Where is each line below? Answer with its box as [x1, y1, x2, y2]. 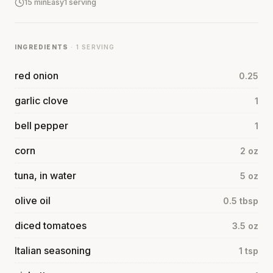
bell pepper [15, 119, 68, 132]
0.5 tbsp [223, 195, 258, 206]
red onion [15, 69, 58, 82]
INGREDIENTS [15, 43, 69, 51]
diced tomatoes [15, 219, 87, 232]
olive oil [15, 194, 51, 207]
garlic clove [15, 94, 68, 107]
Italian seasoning [15, 244, 91, 257]
